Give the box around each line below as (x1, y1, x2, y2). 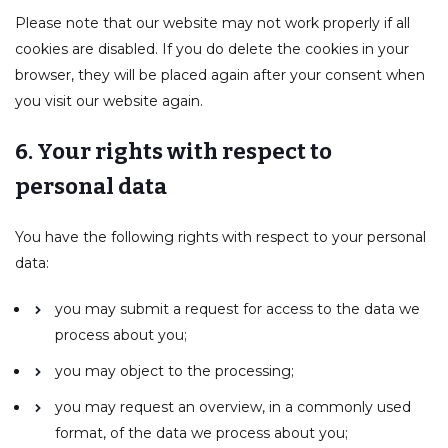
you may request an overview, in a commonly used (55, 398, 411, 416)
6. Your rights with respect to (15, 138, 332, 165)
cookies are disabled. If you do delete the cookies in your (15, 40, 409, 58)
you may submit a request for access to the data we (55, 300, 420, 318)
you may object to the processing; (55, 362, 294, 380)
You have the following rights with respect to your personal (15, 228, 426, 246)
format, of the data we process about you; (55, 424, 348, 442)
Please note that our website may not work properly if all (15, 14, 410, 32)
